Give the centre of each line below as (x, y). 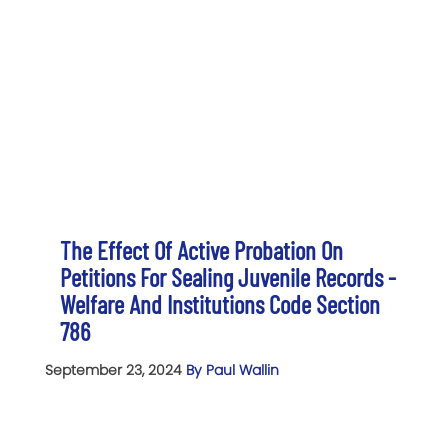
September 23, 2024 (115, 369)
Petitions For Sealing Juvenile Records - (228, 276)
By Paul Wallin (232, 369)
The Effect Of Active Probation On (201, 249)
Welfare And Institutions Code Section (220, 303)
